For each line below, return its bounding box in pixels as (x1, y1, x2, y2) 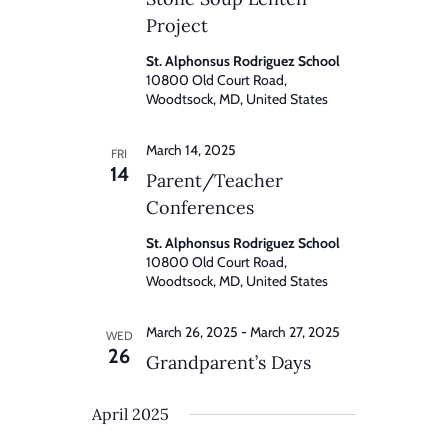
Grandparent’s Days (146, 351, 311, 375)
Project (146, 14, 208, 38)
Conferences (146, 196, 254, 220)
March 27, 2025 (250, 323, 340, 342)
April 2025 (92, 404, 169, 425)
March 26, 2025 (146, 323, 238, 342)
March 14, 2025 (146, 141, 236, 160)
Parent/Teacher (146, 169, 283, 193)
